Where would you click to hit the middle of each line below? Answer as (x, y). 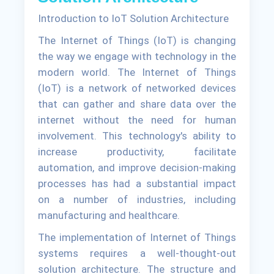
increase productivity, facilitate (137, 151)
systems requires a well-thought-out (137, 253)
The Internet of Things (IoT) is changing (137, 40)
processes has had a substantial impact (137, 183)
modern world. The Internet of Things (137, 72)
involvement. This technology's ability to (137, 135)
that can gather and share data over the (137, 104)
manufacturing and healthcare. (109, 215)
